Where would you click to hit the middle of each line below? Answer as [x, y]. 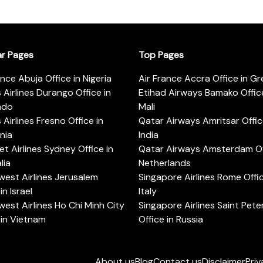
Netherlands [165, 163]
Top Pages [161, 55]
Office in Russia [171, 219]
